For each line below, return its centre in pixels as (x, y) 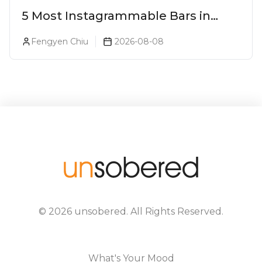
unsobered (100, 211)
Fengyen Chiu (60, 41)
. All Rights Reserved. (175, 211)
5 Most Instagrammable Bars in (116, 15)
